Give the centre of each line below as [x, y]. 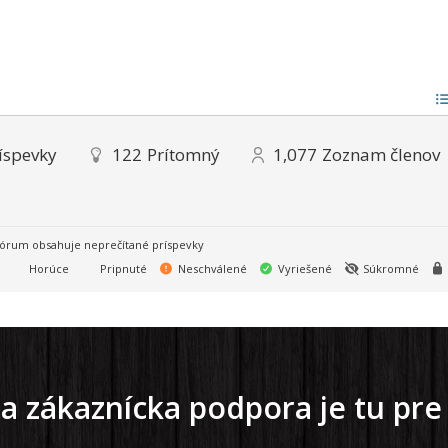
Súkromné [389, 269]
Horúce [47, 269]
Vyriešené [303, 269]
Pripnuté [122, 269]
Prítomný [183, 155]
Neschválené [211, 269]
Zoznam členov [381, 155]
